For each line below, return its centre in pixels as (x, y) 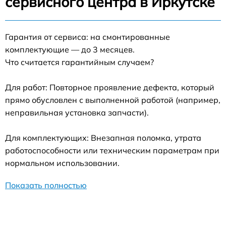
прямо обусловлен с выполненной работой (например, (113, 100)
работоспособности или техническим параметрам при (112, 150)
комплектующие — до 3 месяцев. (70, 49)
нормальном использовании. (62, 163)
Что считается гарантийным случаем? (79, 62)
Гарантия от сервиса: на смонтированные (88, 37)
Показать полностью (46, 185)
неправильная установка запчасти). (77, 112)
